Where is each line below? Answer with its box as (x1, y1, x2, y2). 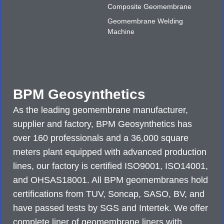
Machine (107, 27, 134, 36)
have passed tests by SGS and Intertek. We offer (13, 203, 208, 213)
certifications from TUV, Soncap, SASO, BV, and (13, 189, 205, 199)
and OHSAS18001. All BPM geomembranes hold (13, 175, 208, 185)
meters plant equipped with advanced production (13, 147, 207, 157)
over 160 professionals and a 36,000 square (13, 133, 189, 143)
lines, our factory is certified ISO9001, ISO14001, (13, 161, 208, 171)
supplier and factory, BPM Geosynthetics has (13, 119, 192, 129)
